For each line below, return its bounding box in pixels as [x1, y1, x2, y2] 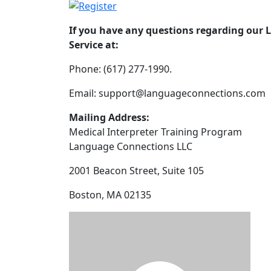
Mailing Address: [69, 110, 149, 124]
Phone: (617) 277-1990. [69, 62, 172, 76]
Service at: [69, 38, 119, 51]
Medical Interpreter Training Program [69, 125, 242, 139]
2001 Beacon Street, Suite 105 [69, 163, 204, 177]
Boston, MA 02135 [69, 188, 151, 201]
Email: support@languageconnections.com [69, 86, 266, 100]
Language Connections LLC [69, 139, 192, 153]
